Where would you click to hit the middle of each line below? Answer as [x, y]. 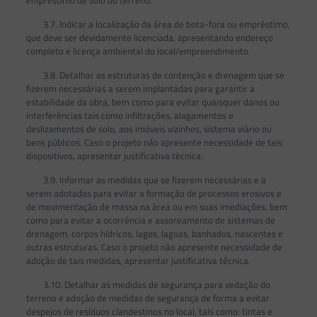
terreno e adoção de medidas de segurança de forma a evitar [148, 298]
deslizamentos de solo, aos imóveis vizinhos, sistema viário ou [149, 129]
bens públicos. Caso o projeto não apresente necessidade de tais [154, 143]
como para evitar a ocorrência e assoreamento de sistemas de [150, 220]
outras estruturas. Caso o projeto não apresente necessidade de [154, 247]
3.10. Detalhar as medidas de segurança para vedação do [148, 285]
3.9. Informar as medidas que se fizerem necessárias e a [146, 180]
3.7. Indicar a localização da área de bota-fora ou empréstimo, [158, 24]
